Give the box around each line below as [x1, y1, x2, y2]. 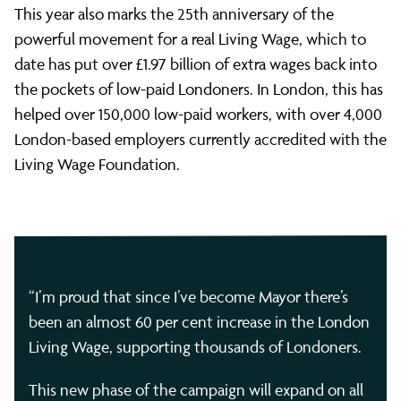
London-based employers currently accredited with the [14, 130, 387, 149]
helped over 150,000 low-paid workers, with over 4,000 [14, 105, 382, 124]
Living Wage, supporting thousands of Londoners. [29, 337, 362, 357]
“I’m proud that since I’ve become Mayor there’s [29, 287, 348, 307]
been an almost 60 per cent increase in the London [29, 312, 370, 332]
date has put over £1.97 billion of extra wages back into [14, 55, 377, 74]
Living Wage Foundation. [14, 155, 180, 175]
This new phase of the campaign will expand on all [29, 380, 363, 399]
